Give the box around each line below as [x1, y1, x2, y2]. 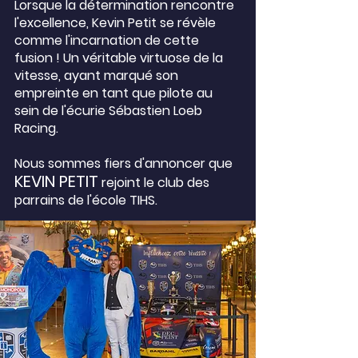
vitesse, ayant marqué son [14, 66, 178, 85]
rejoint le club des [101, 173, 209, 192]
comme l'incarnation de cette [14, 31, 199, 50]
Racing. [14, 119, 58, 137]
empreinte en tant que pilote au [14, 84, 213, 102]
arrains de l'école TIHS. [22, 191, 157, 209]
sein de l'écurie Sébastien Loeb [14, 101, 202, 120]
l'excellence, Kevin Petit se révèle [14, 14, 216, 32]
